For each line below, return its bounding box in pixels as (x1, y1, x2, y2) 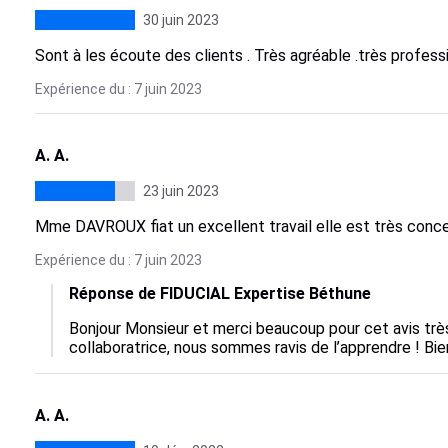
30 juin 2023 (142, 12, 219, 28)
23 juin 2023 (142, 183, 219, 199)
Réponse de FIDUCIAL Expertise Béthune (68, 284, 371, 303)
